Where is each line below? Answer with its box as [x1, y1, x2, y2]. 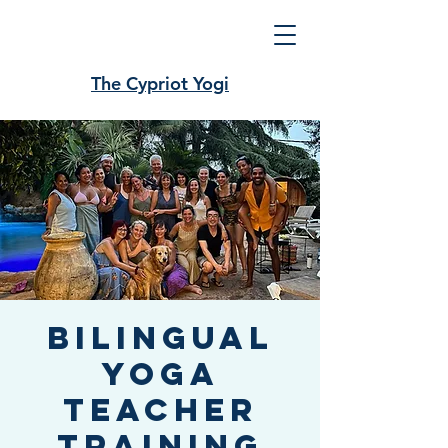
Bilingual [46, 318, 274, 358]
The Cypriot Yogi [91, 72, 229, 95]
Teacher [62, 390, 258, 430]
